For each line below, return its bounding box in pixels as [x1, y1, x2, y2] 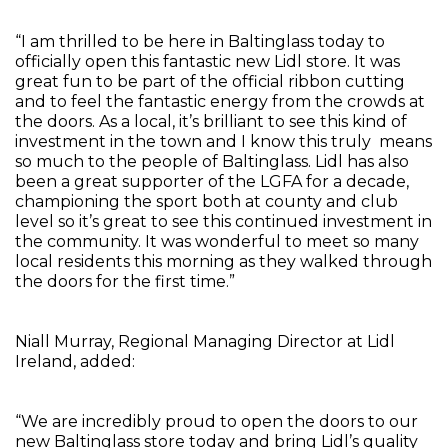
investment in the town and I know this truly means [15, 132, 432, 151]
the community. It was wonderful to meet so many [15, 232, 419, 251]
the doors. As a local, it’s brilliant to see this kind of [15, 112, 407, 131]
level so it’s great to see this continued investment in [15, 212, 432, 231]
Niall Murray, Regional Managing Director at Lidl [15, 332, 395, 351]
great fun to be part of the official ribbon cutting [15, 72, 405, 91]
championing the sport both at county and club [15, 192, 398, 211]
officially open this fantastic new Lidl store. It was [15, 52, 400, 71]
